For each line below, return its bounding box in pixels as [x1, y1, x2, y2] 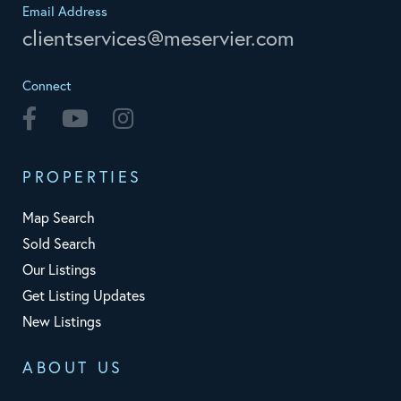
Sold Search [22, 235, 96, 253]
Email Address [22, 3, 107, 21]
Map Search [22, 209, 95, 227]
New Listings [22, 312, 101, 331]
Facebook [38, 108, 99, 127]
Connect [22, 77, 72, 95]
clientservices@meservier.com [22, 24, 294, 52]
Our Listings [22, 260, 96, 279]
